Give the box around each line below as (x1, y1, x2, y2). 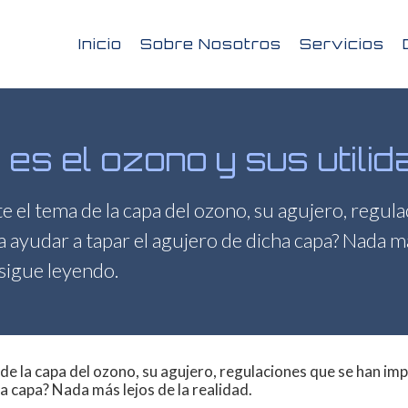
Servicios (299, 35, 384, 54)
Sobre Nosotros (139, 35, 281, 54)
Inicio (77, 35, 122, 54)
